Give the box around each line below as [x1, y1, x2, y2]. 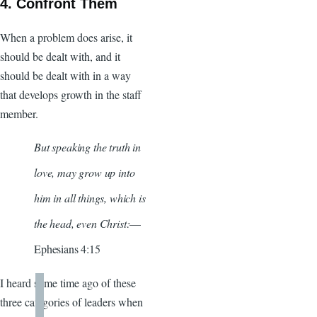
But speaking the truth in [34, 139, 141, 154]
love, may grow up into [34, 164, 135, 180]
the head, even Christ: [34, 215, 130, 231]
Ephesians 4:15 [34, 241, 100, 256]
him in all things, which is [34, 190, 146, 205]
